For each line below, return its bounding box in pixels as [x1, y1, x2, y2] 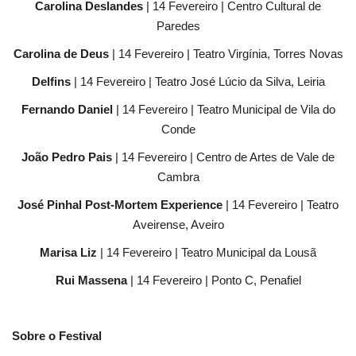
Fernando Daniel [21, 103, 113, 117]
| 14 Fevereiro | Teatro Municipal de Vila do [112, 103, 335, 117]
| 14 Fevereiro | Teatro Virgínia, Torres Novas [108, 47, 343, 61]
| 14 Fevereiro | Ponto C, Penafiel [126, 273, 301, 288]
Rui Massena [55, 273, 127, 288]
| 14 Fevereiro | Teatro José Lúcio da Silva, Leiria [70, 75, 325, 89]
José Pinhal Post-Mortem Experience [17, 198, 222, 212]
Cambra [157, 170, 199, 184]
